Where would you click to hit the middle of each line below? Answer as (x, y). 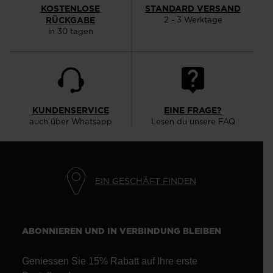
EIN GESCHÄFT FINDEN (145, 181)
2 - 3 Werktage (193, 20)
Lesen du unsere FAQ (193, 122)
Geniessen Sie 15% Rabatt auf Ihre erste (110, 261)
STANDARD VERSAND (193, 9)
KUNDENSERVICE (70, 111)
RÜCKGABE (70, 20)
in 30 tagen (70, 31)
